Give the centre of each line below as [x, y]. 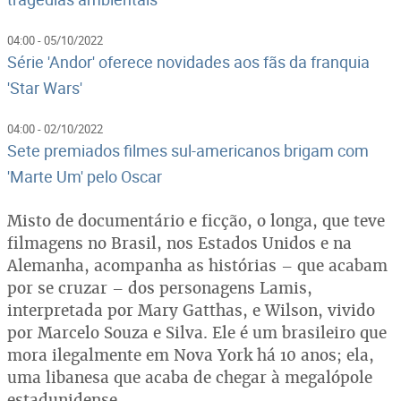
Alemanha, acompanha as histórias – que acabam [197, 265]
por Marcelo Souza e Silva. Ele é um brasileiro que [197, 332]
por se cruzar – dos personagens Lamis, [160, 287]
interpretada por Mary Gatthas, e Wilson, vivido [191, 310]
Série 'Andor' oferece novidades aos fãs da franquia [188, 61]
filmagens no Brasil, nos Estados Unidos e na [179, 243]
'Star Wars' [45, 87]
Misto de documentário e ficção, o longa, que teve [196, 220]
